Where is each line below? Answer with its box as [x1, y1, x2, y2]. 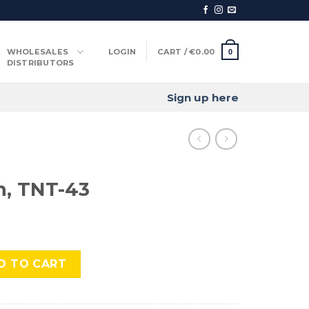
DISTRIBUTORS [6, 58, 74, 68]
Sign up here [167, 91, 239, 104]
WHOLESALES [6, 47, 68, 57]
